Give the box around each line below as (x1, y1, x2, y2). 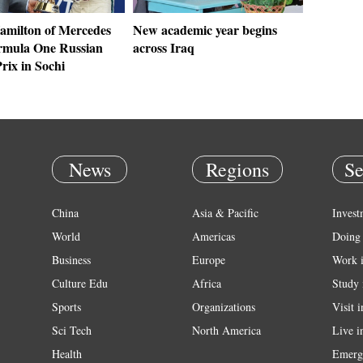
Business (52, 252, 91, 267)
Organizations (192, 299, 255, 314)
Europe (192, 252, 225, 267)
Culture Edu (52, 275, 108, 291)
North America (192, 322, 261, 338)
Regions (206, 156, 269, 182)
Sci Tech (52, 322, 92, 338)
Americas (192, 228, 235, 244)
